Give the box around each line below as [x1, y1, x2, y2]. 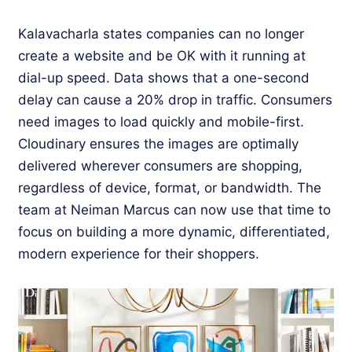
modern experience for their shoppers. [18, 245, 259, 262]
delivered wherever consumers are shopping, [18, 157, 302, 174]
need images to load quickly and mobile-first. [18, 113, 304, 130]
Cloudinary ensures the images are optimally [18, 135, 299, 152]
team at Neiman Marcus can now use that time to [18, 201, 331, 218]
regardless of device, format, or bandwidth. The [18, 179, 321, 196]
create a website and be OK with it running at [18, 47, 306, 64]
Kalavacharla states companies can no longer [18, 25, 304, 42]
